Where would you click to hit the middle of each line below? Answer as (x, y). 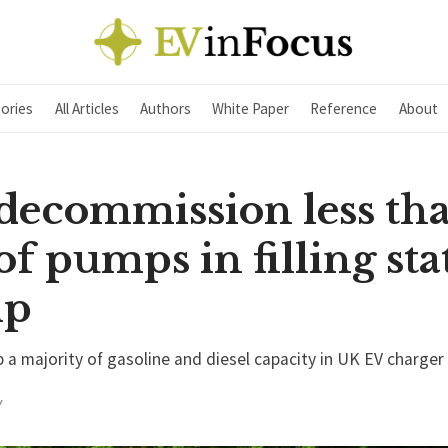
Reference (344, 108)
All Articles (86, 108)
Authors (165, 108)
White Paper (250, 108)
